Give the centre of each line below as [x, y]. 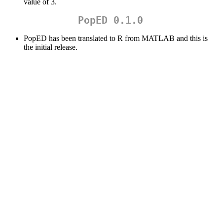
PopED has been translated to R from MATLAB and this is [116, 38]
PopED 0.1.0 [110, 20]
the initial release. [51, 47]
